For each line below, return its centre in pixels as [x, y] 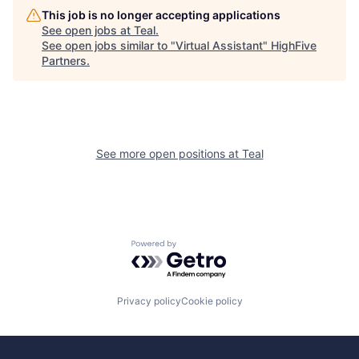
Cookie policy [212, 301]
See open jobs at [88, 30]
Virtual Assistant [219, 46]
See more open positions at [169, 154]
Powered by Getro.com [201, 247]
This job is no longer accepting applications [161, 15]
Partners [64, 61]
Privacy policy [149, 301]
